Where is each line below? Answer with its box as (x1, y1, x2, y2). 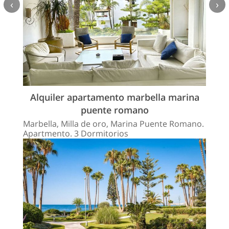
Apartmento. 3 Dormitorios (23, 127, 128, 139)
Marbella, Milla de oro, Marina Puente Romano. (23, 118, 204, 129)
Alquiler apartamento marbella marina (30, 90, 199, 103)
